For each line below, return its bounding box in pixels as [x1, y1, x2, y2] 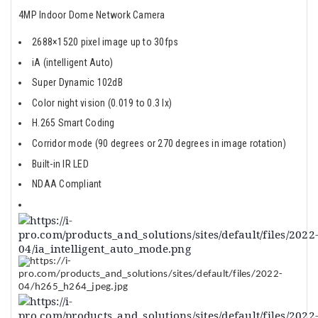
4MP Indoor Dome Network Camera [18, 9, 165, 21]
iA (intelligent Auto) [32, 56, 114, 68]
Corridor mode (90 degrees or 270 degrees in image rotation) [32, 137, 286, 149]
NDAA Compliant [32, 178, 102, 190]
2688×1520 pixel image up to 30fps [32, 36, 179, 48]
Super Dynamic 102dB [32, 77, 123, 89]
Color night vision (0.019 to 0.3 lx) [32, 97, 172, 109]
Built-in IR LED [32, 158, 89, 170]
